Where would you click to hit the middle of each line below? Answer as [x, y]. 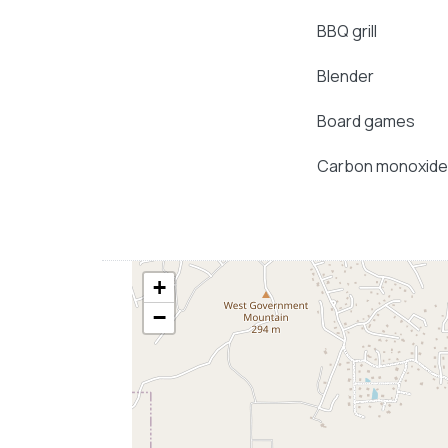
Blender [345, 76]
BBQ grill [346, 31]
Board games [365, 121]
